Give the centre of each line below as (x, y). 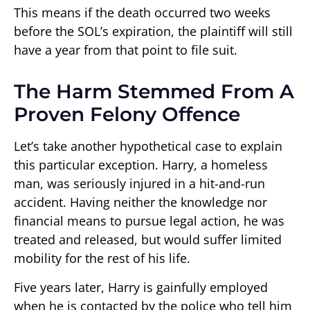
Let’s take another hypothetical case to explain (148, 146)
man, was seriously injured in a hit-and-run (139, 184)
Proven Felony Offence (127, 115)
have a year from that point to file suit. (126, 50)
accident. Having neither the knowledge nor (140, 202)
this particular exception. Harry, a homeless (141, 165)
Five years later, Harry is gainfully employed (141, 287)
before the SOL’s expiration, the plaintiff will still (153, 31)
